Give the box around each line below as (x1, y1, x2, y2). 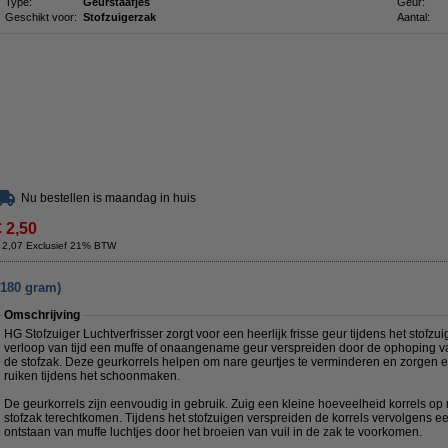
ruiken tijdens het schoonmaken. (4, 369, 180, 383)
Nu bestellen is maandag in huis (21, 191, 196, 205)
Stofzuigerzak (83, 11, 156, 23)
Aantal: (397, 11, 430, 23)
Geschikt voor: (5, 11, 77, 23)
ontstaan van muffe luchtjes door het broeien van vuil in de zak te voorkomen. (4, 425, 422, 439)
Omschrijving (4, 308, 80, 322)
